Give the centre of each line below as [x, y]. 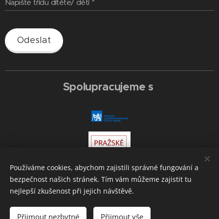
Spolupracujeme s [108, 87]
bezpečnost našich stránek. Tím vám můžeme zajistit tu [101, 179]
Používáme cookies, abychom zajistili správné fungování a [104, 167]
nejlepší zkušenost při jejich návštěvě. [72, 191]
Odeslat [34, 40]
